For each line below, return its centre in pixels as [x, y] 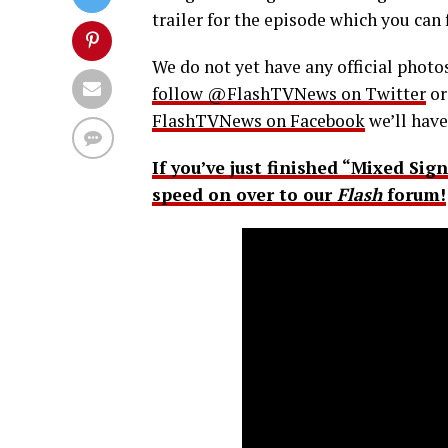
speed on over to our [242, 194]
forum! [414, 194]
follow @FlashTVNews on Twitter [289, 93]
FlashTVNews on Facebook [258, 120]
